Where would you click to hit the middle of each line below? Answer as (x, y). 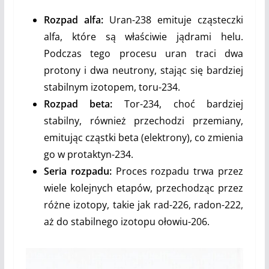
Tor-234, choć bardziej (178, 104)
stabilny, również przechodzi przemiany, (144, 120)
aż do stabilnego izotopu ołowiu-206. (126, 221)
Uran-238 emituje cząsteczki (173, 20)
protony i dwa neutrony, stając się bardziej (144, 70)
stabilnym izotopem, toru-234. (112, 87)
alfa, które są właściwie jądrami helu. (144, 36)
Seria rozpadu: (77, 171)
